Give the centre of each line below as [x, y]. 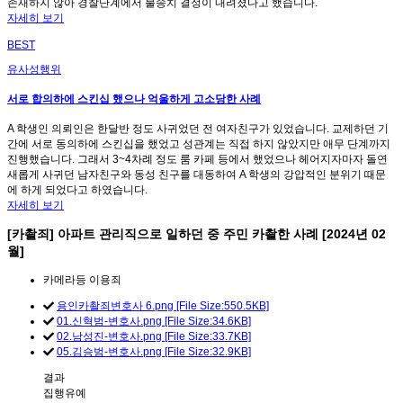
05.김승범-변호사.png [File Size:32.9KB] [154, 352]
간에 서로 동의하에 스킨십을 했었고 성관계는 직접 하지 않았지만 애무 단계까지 [199, 144]
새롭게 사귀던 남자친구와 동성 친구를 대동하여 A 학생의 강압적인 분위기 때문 [197, 175]
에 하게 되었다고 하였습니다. [77, 190]
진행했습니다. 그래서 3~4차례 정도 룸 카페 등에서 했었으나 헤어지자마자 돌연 [197, 160]
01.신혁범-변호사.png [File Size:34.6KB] [154, 322]
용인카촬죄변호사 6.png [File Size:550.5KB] [163, 306]
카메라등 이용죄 [82, 280]
